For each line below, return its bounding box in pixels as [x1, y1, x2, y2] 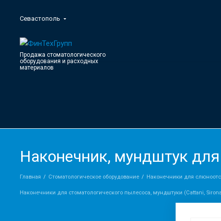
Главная [20, 174, 41, 181]
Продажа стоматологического [20, 51, 106, 59]
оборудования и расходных [20, 58, 98, 65]
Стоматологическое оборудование [48, 174, 139, 181]
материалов [20, 64, 54, 72]
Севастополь [20, 15, 60, 22]
